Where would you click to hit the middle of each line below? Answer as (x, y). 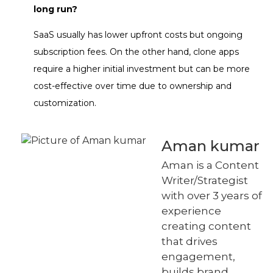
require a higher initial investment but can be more (142, 69)
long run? (55, 9)
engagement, (198, 256)
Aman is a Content (210, 165)
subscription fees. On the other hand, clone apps (136, 52)
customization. (65, 103)
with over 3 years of (212, 195)
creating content (206, 226)
